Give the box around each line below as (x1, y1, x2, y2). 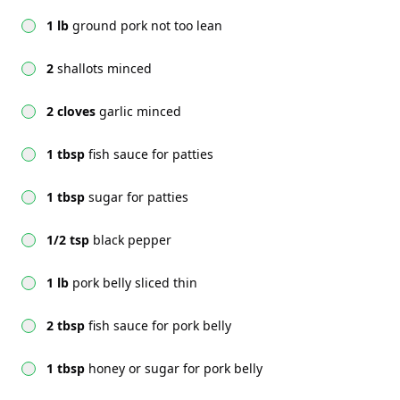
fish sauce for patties (88, 146, 213, 163)
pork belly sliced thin (72, 274, 197, 292)
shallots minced (57, 60, 152, 78)
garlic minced (99, 103, 181, 121)
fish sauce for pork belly (88, 317, 231, 335)
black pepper (93, 231, 171, 249)
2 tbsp (46, 317, 85, 335)
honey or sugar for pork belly (88, 360, 262, 378)
